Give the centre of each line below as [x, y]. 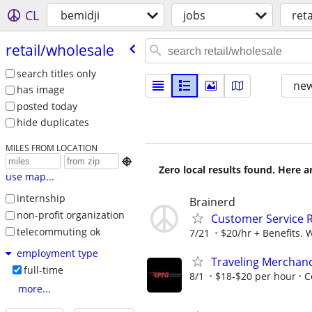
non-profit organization [70, 214]
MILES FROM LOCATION [51, 148]
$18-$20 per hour [256, 276]
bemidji [80, 15]
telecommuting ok [58, 231]
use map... [30, 177]
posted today [47, 106]
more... [34, 289]
